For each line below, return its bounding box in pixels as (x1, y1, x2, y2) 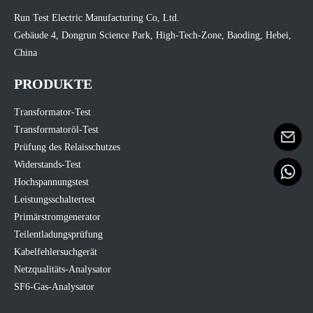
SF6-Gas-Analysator (14, 281, 94, 292)
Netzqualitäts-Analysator (14, 263, 111, 275)
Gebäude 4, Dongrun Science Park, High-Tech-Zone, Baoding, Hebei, (14, 29, 291, 41)
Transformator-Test (14, 106, 91, 117)
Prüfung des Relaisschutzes (14, 141, 120, 152)
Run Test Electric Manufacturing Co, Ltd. (14, 12, 180, 23)
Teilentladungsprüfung (14, 228, 103, 240)
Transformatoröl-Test (14, 124, 99, 135)
